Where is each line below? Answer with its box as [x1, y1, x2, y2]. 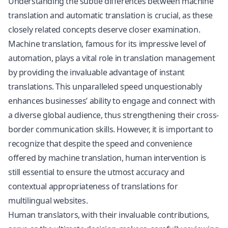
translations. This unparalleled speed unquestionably [8, 81, 202, 92]
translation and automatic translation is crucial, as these [8, 10, 213, 21]
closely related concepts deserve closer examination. [8, 24, 201, 35]
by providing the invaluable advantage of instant [8, 67, 185, 78]
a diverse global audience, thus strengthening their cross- [8, 109, 219, 121]
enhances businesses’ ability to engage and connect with [8, 95, 216, 106]
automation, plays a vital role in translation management [8, 52, 215, 64]
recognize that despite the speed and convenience [8, 138, 192, 149]
